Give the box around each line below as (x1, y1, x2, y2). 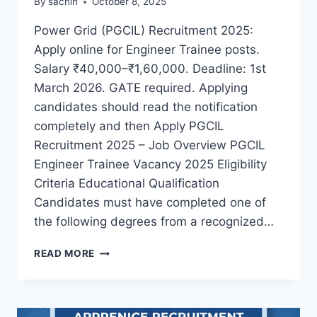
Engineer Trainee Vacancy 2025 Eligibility (34, 157, 267, 172)
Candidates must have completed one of (34, 195, 266, 210)
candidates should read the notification (34, 100, 258, 115)
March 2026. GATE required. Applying (34, 81, 248, 96)
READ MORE (34, 248, 96, 260)
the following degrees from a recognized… (34, 214, 274, 229)
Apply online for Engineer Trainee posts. (34, 42, 260, 57)
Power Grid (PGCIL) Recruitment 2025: (34, 23, 253, 38)
